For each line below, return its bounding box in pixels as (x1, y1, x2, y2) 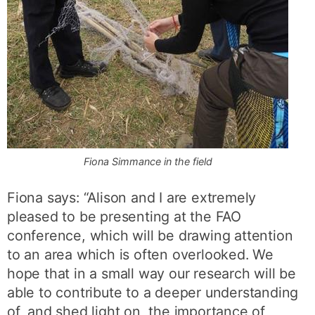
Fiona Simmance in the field (83, 155, 212, 167)
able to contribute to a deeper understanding (7, 283, 299, 301)
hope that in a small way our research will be (7, 264, 297, 282)
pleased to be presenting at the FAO (7, 207, 242, 225)
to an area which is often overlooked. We (7, 245, 274, 263)
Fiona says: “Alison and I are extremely (7, 188, 257, 206)
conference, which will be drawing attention (7, 226, 293, 244)
